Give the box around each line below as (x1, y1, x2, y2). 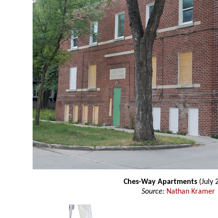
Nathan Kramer (166, 188, 215, 196)
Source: (142, 188, 164, 196)
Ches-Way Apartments (124, 178, 197, 186)
